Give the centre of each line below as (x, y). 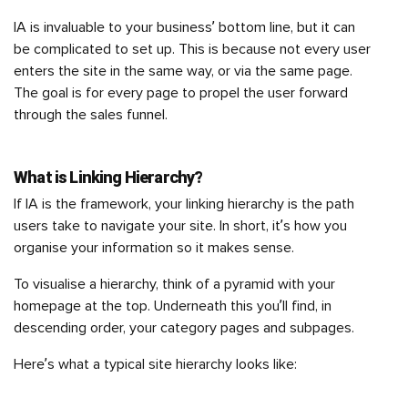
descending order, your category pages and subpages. (186, 328)
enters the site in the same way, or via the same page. (183, 71)
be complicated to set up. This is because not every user (192, 49)
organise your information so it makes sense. (154, 248)
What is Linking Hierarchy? (108, 177)
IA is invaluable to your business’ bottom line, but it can (184, 27)
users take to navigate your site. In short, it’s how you (180, 226)
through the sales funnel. (92, 115)
